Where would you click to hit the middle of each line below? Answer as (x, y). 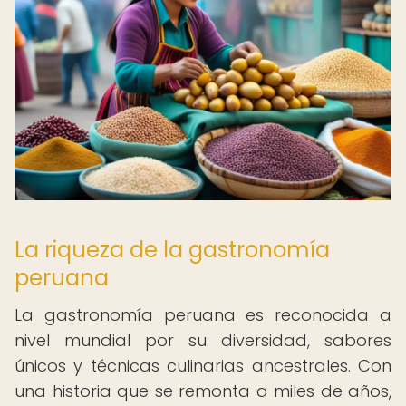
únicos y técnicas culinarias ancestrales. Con (203, 366)
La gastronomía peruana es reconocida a (203, 315)
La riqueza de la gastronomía (172, 250)
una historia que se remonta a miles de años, (203, 391)
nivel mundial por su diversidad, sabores (203, 340)
